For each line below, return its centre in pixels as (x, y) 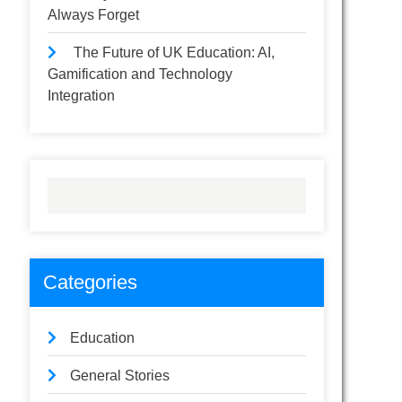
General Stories (120, 376)
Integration (82, 96)
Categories (91, 282)
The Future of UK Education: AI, (175, 52)
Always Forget (94, 15)
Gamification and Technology (140, 74)
